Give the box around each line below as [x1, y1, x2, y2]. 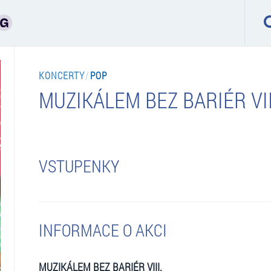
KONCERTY [38, 68, 85, 82]
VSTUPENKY [38, 154, 119, 177]
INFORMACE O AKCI [38, 218, 167, 241]
